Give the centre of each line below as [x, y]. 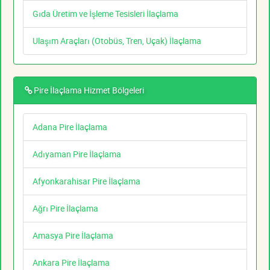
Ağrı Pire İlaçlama [65, 209]
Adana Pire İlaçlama [70, 127]
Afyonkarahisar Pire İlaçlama [86, 181]
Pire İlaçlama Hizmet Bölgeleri [89, 90]
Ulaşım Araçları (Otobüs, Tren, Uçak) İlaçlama [117, 41]
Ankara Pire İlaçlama [71, 263]
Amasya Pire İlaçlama [73, 236]
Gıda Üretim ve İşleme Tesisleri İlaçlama [105, 14]
